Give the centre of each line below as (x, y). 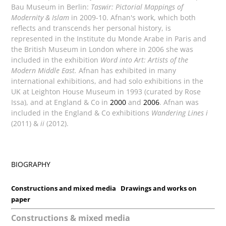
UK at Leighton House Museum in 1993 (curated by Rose (106, 92)
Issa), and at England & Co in (61, 102)
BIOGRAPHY (31, 164)
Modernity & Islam (40, 18)
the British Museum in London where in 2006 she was (102, 49)
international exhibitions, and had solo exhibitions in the (107, 81)
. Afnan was (179, 102)
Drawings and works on (159, 188)
